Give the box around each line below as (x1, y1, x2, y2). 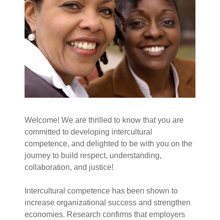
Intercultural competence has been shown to (25, 187, 178, 195)
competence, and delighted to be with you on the (25, 139, 192, 148)
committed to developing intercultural (25, 128, 152, 137)
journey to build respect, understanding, (25, 151, 162, 160)
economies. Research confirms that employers (25, 210, 185, 219)
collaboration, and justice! (25, 163, 113, 172)
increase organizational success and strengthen (25, 198, 191, 207)
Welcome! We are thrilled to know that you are (25, 116, 184, 125)
